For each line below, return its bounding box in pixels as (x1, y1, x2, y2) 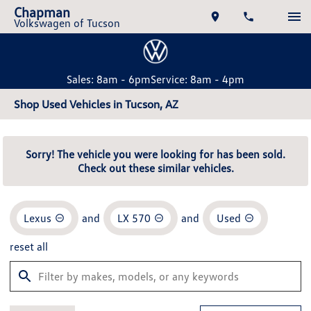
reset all (10, 239, 48, 253)
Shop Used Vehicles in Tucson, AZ (14, 97, 178, 111)
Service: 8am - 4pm (151, 72, 244, 86)
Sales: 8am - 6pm (67, 72, 151, 86)
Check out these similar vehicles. (77, 161, 234, 175)
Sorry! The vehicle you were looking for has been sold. (26, 147, 285, 161)
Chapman (14, 3, 70, 20)
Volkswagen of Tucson (14, 16, 120, 30)
